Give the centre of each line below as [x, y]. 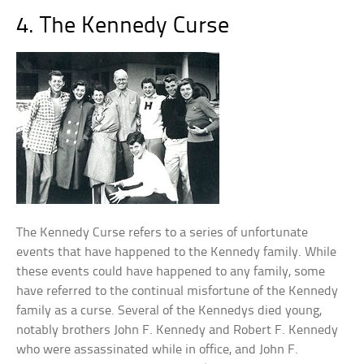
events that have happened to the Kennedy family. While [177, 252]
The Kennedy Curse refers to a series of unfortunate [162, 233]
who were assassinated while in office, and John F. [158, 350]
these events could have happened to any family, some [171, 272]
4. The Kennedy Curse [123, 26]
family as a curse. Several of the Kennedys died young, [169, 311]
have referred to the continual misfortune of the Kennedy [178, 291]
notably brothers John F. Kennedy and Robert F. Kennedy [178, 330]
